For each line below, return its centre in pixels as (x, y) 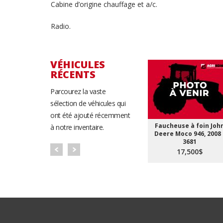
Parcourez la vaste (78, 91)
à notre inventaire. (77, 127)
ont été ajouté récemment (90, 115)
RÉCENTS (73, 74)
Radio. (61, 26)
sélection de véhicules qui (88, 103)
